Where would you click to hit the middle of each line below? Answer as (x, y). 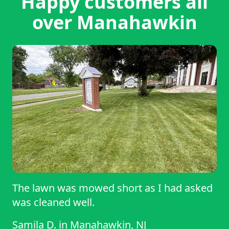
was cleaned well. (53, 202)
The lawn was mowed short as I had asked (112, 188)
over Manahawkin (114, 22)
